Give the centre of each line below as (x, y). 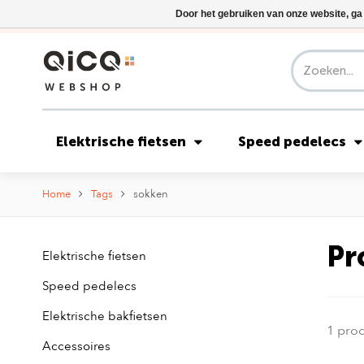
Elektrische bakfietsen (105, 316)
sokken (151, 194)
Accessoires (76, 346)
